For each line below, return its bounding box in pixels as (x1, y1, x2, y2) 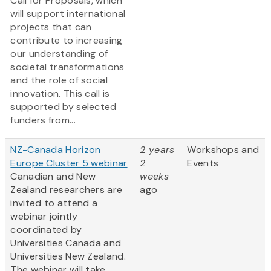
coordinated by (10, 223, 82, 237)
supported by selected (10, 100, 117, 114)
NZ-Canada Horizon (10, 143, 101, 157)
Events (187, 157, 219, 170)
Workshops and (187, 143, 260, 157)
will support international (10, 7, 126, 21)
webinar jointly (10, 210, 77, 223)
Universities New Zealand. (10, 250, 126, 263)
